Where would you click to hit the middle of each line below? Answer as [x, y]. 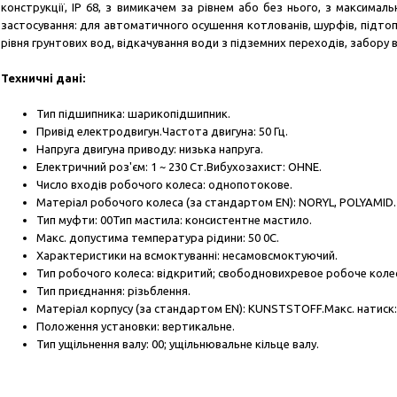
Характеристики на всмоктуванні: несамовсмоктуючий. [187, 256]
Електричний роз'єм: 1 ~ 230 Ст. [121, 167]
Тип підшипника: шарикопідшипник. [133, 114]
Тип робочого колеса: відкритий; [126, 273]
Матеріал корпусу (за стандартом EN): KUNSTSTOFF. [180, 309]
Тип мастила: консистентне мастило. [212, 220]
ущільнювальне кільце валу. [244, 344]
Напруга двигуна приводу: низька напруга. [150, 149]
